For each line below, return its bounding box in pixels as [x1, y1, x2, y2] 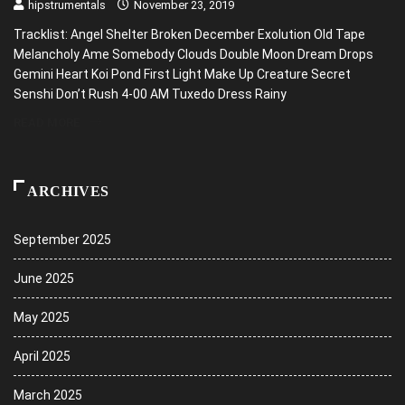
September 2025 [14, 232, 111, 248]
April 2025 [14, 349, 71, 364]
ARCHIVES [27, 184, 110, 200]
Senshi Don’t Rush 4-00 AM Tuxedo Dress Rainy [14, 87, 287, 102]
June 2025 [14, 271, 74, 287]
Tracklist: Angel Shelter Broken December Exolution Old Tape [14, 27, 365, 42]
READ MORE [14, 116, 80, 130]
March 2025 [14, 388, 82, 403]
